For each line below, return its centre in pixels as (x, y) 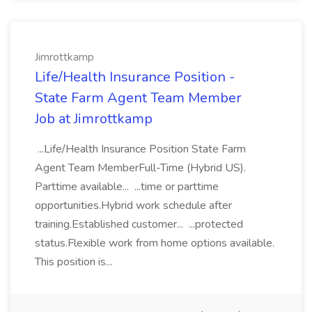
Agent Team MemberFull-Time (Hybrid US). (140, 168)
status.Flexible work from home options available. (155, 243)
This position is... (75, 262)
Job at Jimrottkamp (94, 119)
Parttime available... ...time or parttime (127, 187)
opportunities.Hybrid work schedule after (133, 205)
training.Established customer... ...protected (139, 224)
